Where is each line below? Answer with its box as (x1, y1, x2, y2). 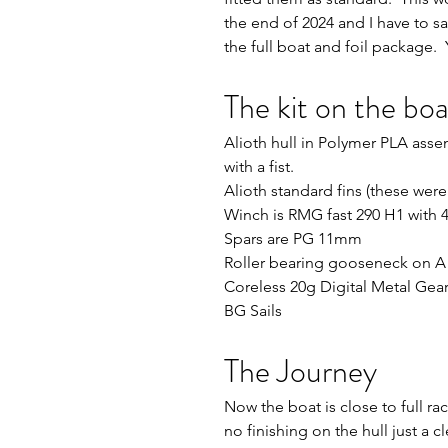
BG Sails (224, 301, 282, 320)
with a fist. (224, 157, 294, 176)
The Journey (224, 348, 377, 394)
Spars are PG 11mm (224, 229, 362, 248)
